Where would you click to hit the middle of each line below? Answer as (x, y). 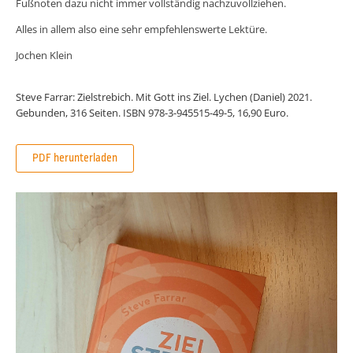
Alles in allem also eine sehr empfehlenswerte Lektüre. (141, 29)
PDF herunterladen (75, 158)
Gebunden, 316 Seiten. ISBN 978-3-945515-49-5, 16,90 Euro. (152, 113)
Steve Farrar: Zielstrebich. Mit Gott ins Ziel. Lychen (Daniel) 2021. (164, 97)
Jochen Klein (44, 55)
